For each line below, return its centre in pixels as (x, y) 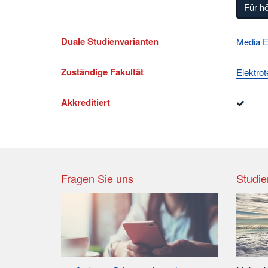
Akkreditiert (86, 102)
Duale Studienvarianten (110, 41)
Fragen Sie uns (97, 178)
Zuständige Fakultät (102, 71)
